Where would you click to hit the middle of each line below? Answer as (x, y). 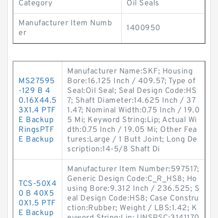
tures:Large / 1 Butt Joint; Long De (132, 140)
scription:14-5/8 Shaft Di (114, 149)
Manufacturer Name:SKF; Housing (130, 72)
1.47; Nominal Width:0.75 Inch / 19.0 (133, 110)
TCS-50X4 (37, 184)
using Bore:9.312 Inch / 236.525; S (133, 189)
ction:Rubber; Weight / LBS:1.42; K (132, 208)
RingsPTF (36, 130)
